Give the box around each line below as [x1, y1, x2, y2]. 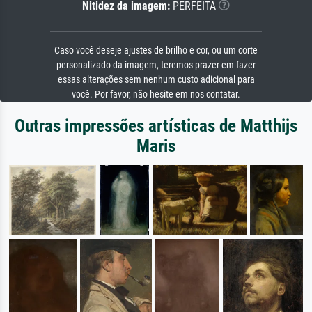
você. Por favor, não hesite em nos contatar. [72, 88, 240, 100]
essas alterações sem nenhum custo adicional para [57, 73, 255, 86]
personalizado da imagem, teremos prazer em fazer [56, 58, 256, 71]
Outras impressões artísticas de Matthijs [15, 115, 297, 136]
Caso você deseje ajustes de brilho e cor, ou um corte [54, 44, 258, 56]
